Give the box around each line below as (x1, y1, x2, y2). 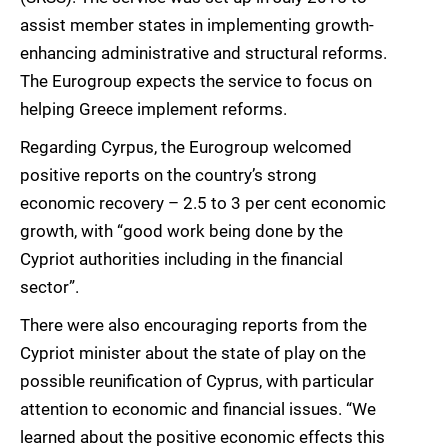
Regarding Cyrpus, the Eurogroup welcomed (20, 137, 352, 158)
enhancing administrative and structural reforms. (20, 43, 387, 64)
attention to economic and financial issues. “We (20, 399, 376, 420)
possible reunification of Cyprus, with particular (20, 371, 374, 392)
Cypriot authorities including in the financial (20, 249, 343, 270)
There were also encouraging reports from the (20, 315, 367, 336)
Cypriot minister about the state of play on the (20, 343, 366, 364)
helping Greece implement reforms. (20, 99, 287, 120)
